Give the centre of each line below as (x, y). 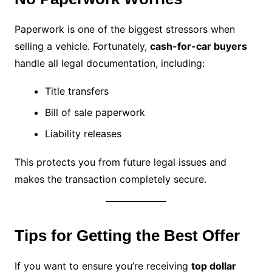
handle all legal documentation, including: (109, 63)
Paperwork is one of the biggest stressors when (124, 29)
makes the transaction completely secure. (110, 179)
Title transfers (76, 91)
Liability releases (83, 134)
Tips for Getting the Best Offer (127, 236)
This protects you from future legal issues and (120, 162)
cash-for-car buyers (198, 46)
